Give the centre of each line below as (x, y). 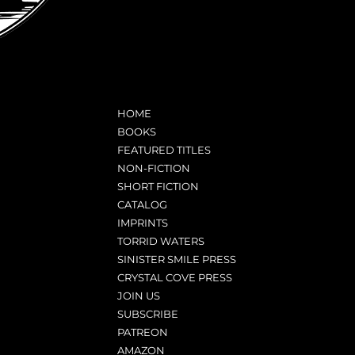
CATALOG (143, 204)
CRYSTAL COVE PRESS (175, 277)
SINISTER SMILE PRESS (177, 259)
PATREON (143, 332)
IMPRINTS (143, 223)
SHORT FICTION (158, 186)
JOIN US (139, 296)
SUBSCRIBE (148, 314)
